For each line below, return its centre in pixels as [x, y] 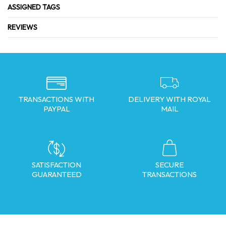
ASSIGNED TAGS [34, 7]
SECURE [169, 165]
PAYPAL [56, 109]
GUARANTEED [56, 174]
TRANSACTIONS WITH [56, 99]
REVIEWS [22, 27]
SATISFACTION [56, 165]
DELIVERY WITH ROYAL [169, 99]
